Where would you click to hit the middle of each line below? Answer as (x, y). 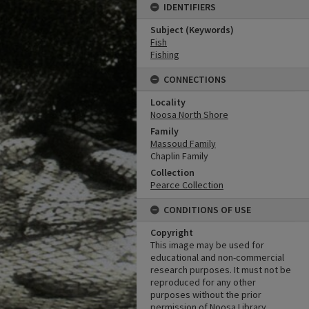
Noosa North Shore (189, 114)
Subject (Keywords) (192, 30)
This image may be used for (207, 245)
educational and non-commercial (217, 257)
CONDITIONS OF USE (207, 210)
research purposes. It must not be (221, 270)
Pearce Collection (187, 185)
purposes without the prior (206, 295)
